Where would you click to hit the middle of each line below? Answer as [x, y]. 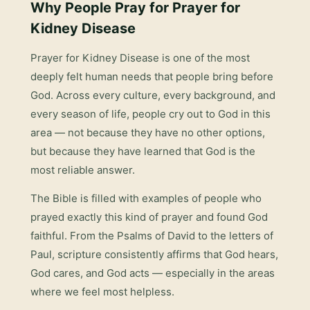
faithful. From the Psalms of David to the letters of [152, 236]
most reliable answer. [83, 170]
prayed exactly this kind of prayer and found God [149, 217]
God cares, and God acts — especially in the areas [153, 273]
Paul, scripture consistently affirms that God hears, [154, 254]
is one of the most [204, 58]
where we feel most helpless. [102, 292]
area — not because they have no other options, [148, 133]
